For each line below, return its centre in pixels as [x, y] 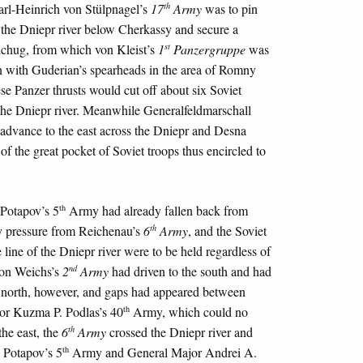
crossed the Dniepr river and [179, 332]
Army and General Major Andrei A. [163, 352]
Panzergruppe [208, 49]
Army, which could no [189, 312]
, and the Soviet [227, 231]
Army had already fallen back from [157, 211]
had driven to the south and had [190, 271]
